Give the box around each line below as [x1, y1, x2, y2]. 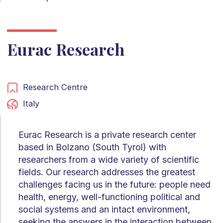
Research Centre [22, 82, 88, 92]
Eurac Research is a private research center [18, 129, 196, 140]
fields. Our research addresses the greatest [18, 166, 195, 177]
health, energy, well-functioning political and [18, 191, 200, 202]
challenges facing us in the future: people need [18, 179, 211, 190]
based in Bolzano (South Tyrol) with [18, 141, 166, 152]
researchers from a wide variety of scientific [18, 154, 199, 165]
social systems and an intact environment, [18, 204, 190, 215]
